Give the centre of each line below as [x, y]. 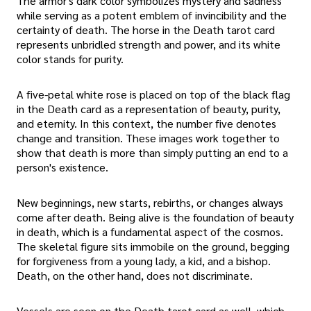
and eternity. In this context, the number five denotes [146, 123]
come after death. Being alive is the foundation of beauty [155, 217]
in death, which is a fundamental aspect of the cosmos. [150, 232]
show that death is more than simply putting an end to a [152, 152]
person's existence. [62, 167]
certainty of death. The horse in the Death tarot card [146, 29]
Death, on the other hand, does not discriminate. [135, 276]
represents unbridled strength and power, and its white [149, 44]
